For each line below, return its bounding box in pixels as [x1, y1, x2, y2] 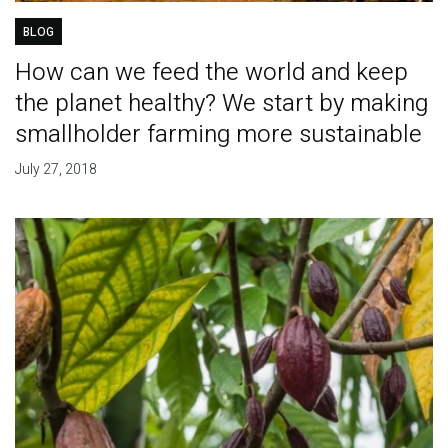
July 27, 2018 [14, 158, 97, 180]
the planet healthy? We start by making [14, 85, 428, 121]
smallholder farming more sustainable [14, 116, 422, 152]
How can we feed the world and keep [14, 54, 408, 90]
